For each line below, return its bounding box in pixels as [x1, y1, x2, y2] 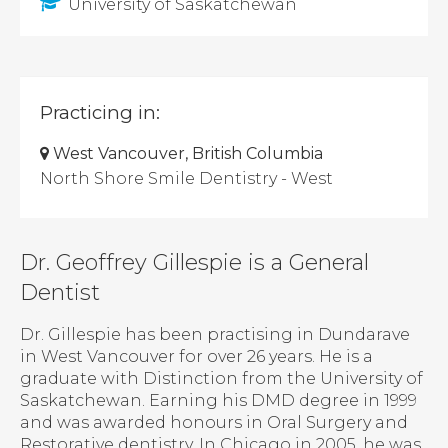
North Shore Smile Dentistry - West [40, 169, 333, 189]
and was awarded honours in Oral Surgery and [20, 413, 408, 433]
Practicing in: [40, 101, 160, 125]
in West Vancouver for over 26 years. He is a [20, 347, 373, 367]
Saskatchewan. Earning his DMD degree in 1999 [20, 391, 417, 411]
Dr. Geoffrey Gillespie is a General [20, 249, 369, 277]
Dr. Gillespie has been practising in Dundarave [20, 325, 410, 345]
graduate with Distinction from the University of [20, 369, 423, 389]
